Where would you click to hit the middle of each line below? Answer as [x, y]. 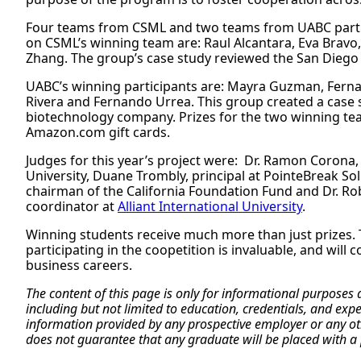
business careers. [79, 265]
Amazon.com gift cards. [98, 132]
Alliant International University [210, 206]
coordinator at [72, 206]
